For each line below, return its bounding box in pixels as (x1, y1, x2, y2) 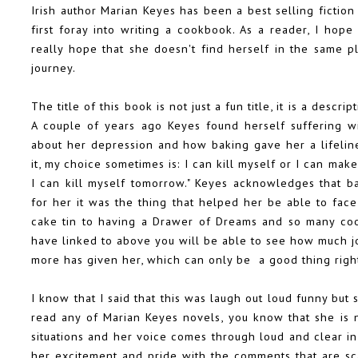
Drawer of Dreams (153, 213, 258, 229)
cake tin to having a (31, 213, 153, 229)
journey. (31, 60, 76, 76)
